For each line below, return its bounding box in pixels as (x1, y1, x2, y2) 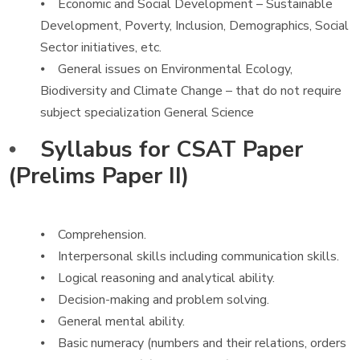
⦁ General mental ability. (40, 313, 185, 330)
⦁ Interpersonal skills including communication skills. (40, 247, 339, 265)
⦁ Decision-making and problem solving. (40, 291, 269, 309)
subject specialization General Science (40, 104, 254, 121)
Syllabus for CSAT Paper (27, 134, 303, 165)
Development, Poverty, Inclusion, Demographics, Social (40, 17, 349, 35)
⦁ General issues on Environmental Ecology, (40, 60, 292, 78)
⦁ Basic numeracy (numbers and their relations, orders (40, 334, 346, 352)
